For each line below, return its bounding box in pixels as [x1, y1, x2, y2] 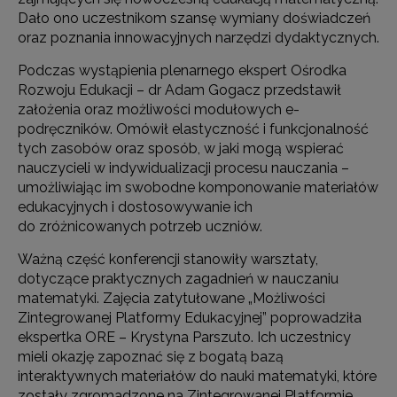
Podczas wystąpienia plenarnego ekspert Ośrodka [18, 61, 346, 79]
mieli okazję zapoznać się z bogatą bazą [18, 347, 284, 365]
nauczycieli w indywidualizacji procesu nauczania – [18, 159, 349, 176]
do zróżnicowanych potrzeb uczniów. [18, 217, 262, 235]
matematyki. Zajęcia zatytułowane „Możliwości [18, 289, 325, 307]
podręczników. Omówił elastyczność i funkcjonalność [18, 120, 369, 137]
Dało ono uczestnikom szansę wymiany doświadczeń [18, 9, 370, 27]
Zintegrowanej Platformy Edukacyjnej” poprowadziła [18, 308, 362, 326]
